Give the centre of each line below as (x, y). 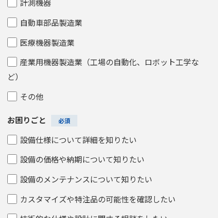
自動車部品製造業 (51, 23)
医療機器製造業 (47, 42)
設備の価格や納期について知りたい (82, 159)
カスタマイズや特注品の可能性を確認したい (98, 199)
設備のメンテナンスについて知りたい (86, 179)
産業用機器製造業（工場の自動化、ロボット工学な (109, 62)
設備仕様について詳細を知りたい (78, 139)
